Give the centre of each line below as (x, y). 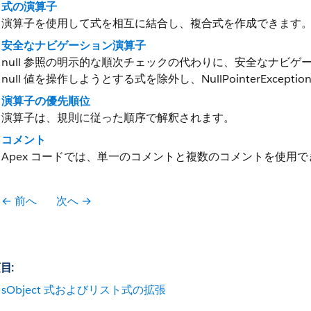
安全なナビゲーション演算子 (74, 45)
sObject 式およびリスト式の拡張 (84, 290)
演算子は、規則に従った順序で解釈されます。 (118, 118)
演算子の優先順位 (46, 101)
